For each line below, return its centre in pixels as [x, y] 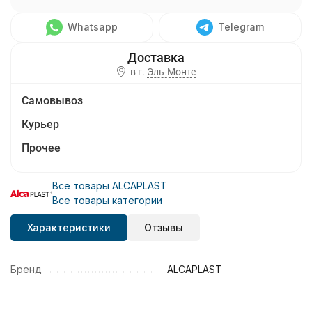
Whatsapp [93, 27]
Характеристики [69, 228]
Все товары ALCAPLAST [110, 186]
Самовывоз [52, 101]
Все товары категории [107, 201]
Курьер [40, 125]
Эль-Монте [171, 72]
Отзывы [164, 228]
